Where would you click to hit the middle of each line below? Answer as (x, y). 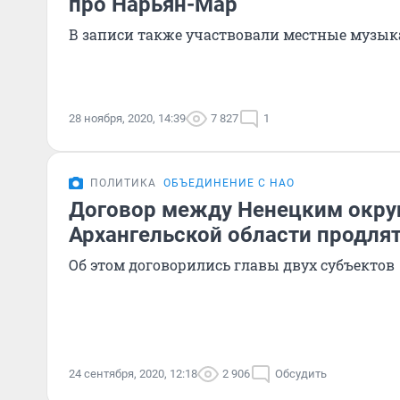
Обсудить (301, 374)
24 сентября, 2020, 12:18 (133, 374)
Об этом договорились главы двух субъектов (232, 265)
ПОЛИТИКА (123, 183)
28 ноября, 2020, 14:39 (127, 118)
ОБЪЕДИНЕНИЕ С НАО (229, 183)
